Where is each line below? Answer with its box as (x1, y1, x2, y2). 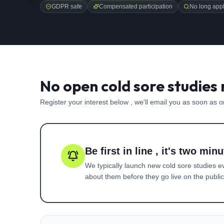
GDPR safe (51, 3, 82, 10)
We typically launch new (85, 161, 162, 169)
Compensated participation (99, 3, 172, 10)
